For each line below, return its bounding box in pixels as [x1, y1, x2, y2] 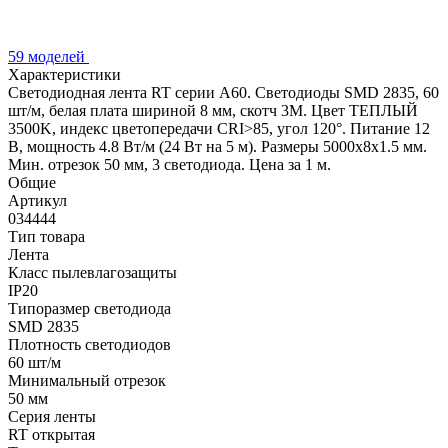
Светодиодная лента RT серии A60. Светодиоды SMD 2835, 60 [8, 83, 439, 101]
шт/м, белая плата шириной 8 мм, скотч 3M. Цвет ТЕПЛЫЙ [8, 101, 418, 119]
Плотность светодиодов [8, 335, 171, 353]
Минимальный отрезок [8, 371, 166, 389]
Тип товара [8, 227, 85, 245]
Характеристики [8, 65, 121, 83]
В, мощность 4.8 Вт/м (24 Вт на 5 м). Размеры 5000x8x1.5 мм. [8, 137, 427, 155]
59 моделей [8, 47, 89, 65]
